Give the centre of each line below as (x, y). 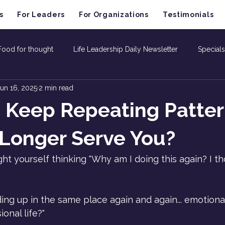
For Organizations (114, 15)
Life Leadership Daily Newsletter (126, 49)
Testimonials (188, 15)
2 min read (56, 88)
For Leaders (41, 15)
